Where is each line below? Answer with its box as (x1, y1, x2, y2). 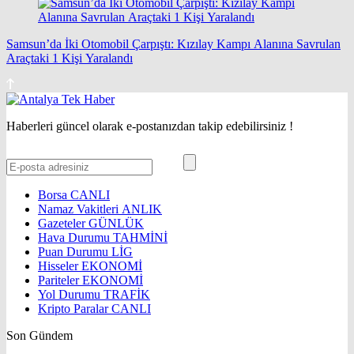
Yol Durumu (38, 288, 104, 302)
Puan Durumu (38, 245, 111, 259)
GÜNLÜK (88, 217, 144, 231)
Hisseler (38, 259, 81, 273)
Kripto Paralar (38, 302, 111, 316)
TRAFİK (104, 288, 150, 302)
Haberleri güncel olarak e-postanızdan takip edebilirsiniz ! (6, 119, 293, 134)
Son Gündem (6, 329, 73, 343)
